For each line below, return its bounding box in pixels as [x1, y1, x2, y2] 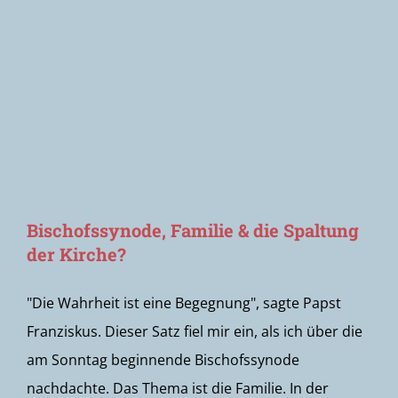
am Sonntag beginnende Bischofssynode [27, 350, 299, 370]
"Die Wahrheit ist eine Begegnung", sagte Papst [27, 293, 341, 313]
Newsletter [29, 45, 115, 68]
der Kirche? [27, 243, 126, 266]
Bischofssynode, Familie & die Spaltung [27, 219, 359, 242]
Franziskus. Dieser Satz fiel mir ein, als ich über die [27, 322, 362, 341]
